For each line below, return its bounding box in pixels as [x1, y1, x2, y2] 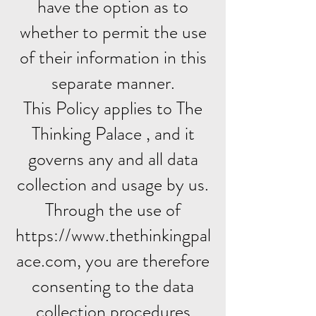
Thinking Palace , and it [31, 121, 195, 147]
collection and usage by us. [17, 171, 209, 197]
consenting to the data [32, 273, 194, 299]
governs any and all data [28, 146, 198, 172]
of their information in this [19, 44, 207, 71]
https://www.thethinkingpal [15, 222, 211, 248]
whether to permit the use [19, 19, 207, 45]
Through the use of [45, 197, 181, 223]
